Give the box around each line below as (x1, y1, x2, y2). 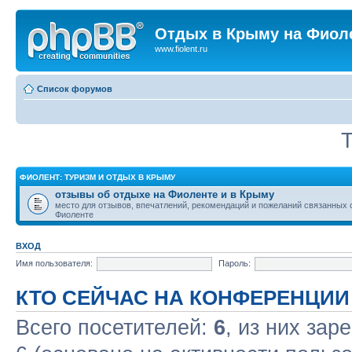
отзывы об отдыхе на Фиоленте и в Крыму (55, 189, 274, 200)
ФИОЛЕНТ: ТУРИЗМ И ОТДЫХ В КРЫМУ (20, 173, 175, 181)
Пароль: (218, 258, 251, 268)
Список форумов (37, 83, 112, 93)
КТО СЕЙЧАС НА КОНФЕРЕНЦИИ (16, 287, 350, 309)
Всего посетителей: (16, 316, 214, 339)
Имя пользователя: (16, 258, 93, 268)
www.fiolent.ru (155, 44, 207, 53)
